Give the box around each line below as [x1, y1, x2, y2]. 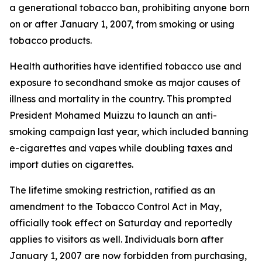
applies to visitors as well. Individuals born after [9, 233, 223, 245]
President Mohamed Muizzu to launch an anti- [9, 109, 217, 121]
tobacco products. [9, 35, 92, 46]
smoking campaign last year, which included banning [9, 126, 249, 137]
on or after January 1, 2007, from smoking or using [9, 18, 235, 30]
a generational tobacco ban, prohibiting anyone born [9, 2, 250, 13]
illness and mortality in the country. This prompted [9, 93, 232, 105]
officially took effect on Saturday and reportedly [9, 217, 232, 229]
